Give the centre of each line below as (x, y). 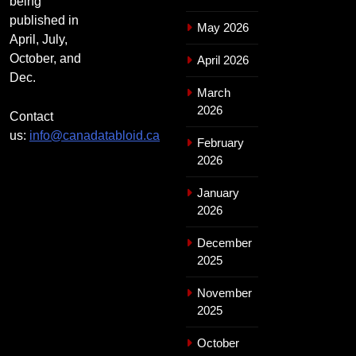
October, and (45, 58)
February (221, 142)
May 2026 (223, 27)
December (224, 242)
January (218, 192)
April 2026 (223, 60)
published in (44, 20)
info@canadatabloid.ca (95, 135)
